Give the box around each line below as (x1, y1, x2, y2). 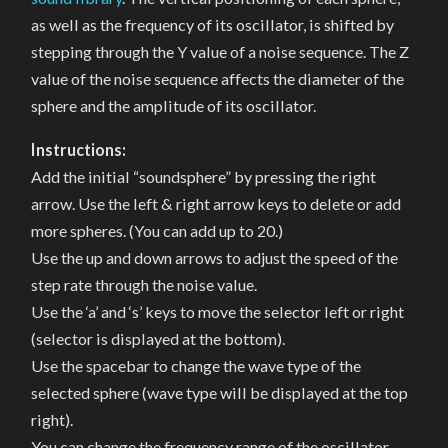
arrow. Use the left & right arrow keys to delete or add (31, 194, 402, 214)
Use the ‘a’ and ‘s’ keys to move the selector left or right (31, 302, 405, 322)
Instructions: (31, 140, 127, 160)
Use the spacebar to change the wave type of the (31, 356, 362, 376)
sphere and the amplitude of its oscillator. (31, 95, 317, 115)
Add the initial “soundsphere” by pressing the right (31, 167, 377, 187)
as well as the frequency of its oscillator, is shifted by (31, 14, 395, 34)
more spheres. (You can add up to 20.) (31, 221, 284, 241)
